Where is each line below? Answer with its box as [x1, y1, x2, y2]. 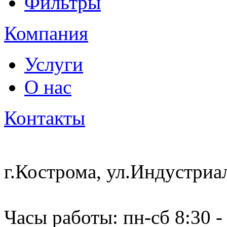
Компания [4, 22, 88, 45]
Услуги [24, 53, 83, 75]
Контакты [4, 107, 85, 129]
